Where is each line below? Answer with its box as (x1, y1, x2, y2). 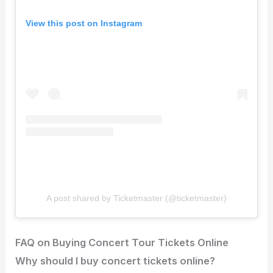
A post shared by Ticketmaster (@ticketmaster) (46, 193, 227, 204)
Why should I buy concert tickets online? (15, 255, 216, 268)
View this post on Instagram (26, 18, 143, 28)
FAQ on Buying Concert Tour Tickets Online (15, 236, 229, 249)
